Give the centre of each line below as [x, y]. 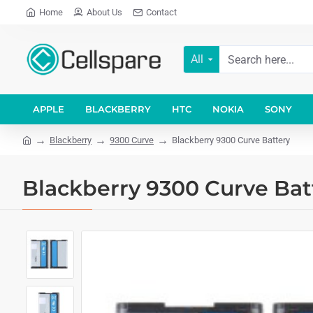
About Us [104, 12]
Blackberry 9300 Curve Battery [231, 140]
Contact [161, 12]
